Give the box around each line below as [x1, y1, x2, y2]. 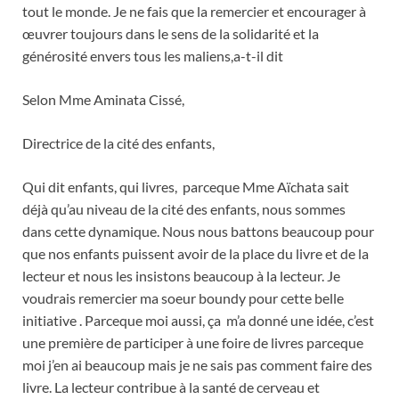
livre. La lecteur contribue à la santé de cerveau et [22, 378, 320, 395]
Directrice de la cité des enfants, [22, 134, 215, 151]
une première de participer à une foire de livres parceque [22, 333, 363, 351]
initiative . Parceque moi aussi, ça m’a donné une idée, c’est [22, 311, 374, 329]
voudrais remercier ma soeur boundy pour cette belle [22, 289, 344, 306]
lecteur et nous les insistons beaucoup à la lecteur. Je [22, 266, 340, 284]
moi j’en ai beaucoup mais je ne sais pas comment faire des [22, 355, 372, 373]
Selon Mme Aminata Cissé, [22, 90, 184, 108]
